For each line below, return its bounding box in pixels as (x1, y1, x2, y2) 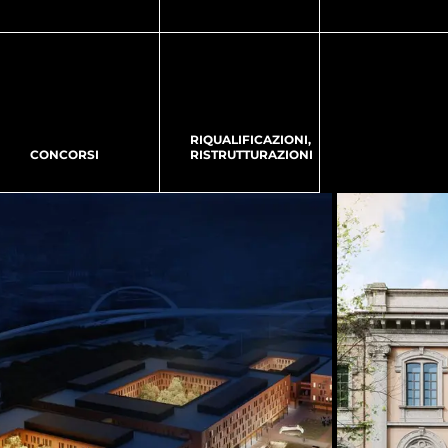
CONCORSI (30, 147, 99, 162)
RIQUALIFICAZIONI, (190, 132, 311, 147)
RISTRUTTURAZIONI (190, 147, 313, 162)
